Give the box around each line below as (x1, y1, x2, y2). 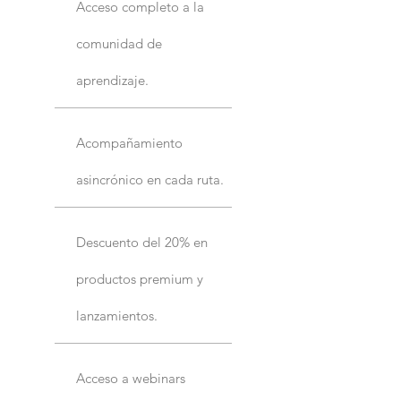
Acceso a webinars (76, 369, 185, 387)
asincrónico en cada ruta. (76, 170, 224, 188)
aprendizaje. (76, 71, 149, 89)
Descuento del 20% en (76, 233, 208, 251)
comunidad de (76, 34, 162, 52)
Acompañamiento (76, 133, 183, 151)
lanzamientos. (76, 306, 158, 324)
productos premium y (76, 269, 203, 287)
